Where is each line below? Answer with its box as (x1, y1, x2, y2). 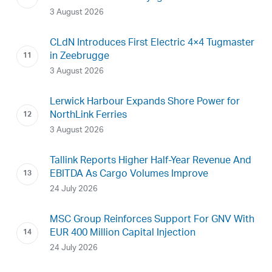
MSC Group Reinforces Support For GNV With (49, 209, 254, 230)
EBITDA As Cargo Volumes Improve (49, 164, 208, 185)
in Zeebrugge (49, 46, 109, 67)
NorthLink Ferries (49, 105, 127, 126)
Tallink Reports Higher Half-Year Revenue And (49, 151, 251, 171)
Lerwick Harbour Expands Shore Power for (49, 92, 240, 112)
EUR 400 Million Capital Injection (49, 223, 195, 243)
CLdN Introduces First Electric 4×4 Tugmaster (49, 33, 254, 53)
